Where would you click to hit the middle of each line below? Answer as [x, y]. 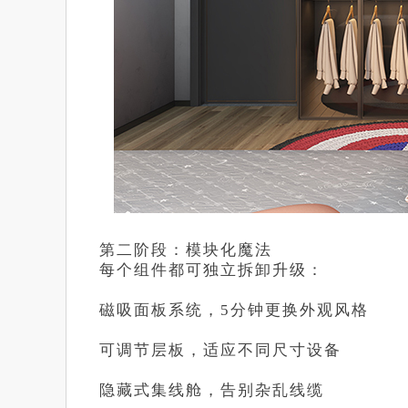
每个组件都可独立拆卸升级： [212, 270]
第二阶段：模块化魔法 [186, 250]
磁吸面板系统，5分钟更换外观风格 [234, 310]
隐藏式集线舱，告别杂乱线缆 [212, 390]
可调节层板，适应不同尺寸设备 [220, 350]
